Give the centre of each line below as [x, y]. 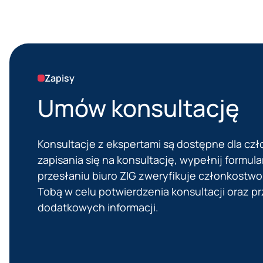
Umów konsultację [139, 108]
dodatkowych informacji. [98, 208]
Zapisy [60, 78]
